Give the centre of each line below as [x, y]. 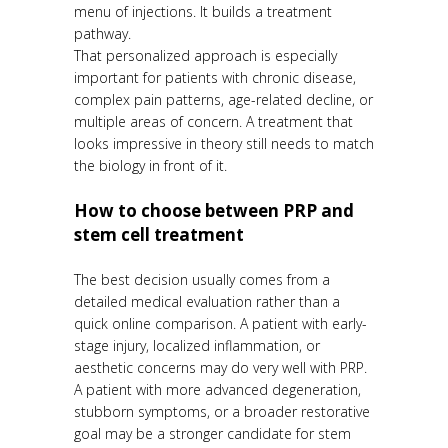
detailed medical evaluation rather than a [207, 302]
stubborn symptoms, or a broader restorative [222, 412]
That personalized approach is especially [205, 56]
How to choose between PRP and [214, 211]
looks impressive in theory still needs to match [224, 144]
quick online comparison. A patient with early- [220, 324]
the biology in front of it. [150, 166]
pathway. [102, 34]
